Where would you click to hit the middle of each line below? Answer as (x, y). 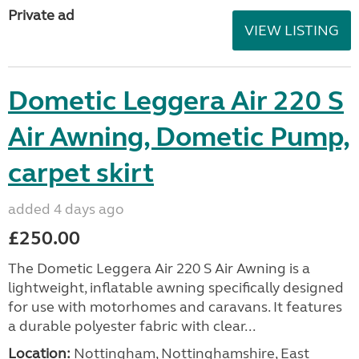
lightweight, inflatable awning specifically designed (176, 288)
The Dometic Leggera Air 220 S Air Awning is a (159, 268)
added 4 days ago (66, 209)
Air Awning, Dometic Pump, (179, 137)
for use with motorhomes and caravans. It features (175, 307)
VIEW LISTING (292, 30)
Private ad (41, 15)
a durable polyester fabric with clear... (132, 326)
